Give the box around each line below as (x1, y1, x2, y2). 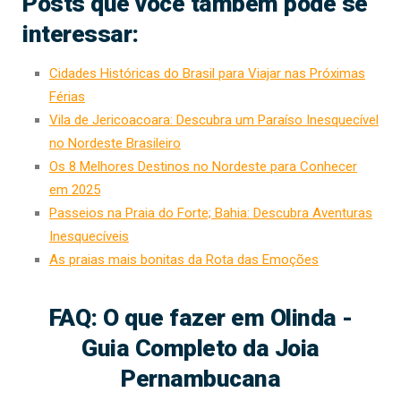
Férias (49, 89, 85, 106)
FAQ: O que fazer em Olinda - (48, 303, 353, 332)
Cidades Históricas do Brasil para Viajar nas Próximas (49, 65, 365, 82)
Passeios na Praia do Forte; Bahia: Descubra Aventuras (49, 205, 372, 222)
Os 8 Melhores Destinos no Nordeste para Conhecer (49, 158, 357, 175)
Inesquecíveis (49, 228, 129, 245)
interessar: (22, 20, 139, 48)
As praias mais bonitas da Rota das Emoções (49, 252, 319, 269)
